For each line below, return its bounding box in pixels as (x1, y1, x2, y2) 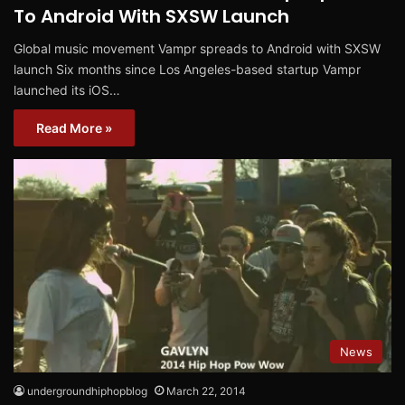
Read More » (36, 119, 112, 136)
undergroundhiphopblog (27, 383, 147, 398)
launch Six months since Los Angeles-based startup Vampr (14, 61, 361, 77)
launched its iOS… (14, 81, 120, 98)
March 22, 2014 (166, 383, 246, 398)
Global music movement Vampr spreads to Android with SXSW (14, 40, 381, 56)
